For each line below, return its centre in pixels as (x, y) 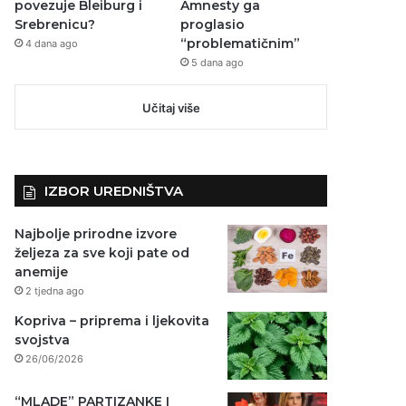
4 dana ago (52, 43)
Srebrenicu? (55, 24)
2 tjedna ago (55, 290)
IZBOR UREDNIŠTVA (114, 190)
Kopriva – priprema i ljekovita (112, 320)
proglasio (212, 24)
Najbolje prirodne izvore (96, 233)
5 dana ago (217, 62)
